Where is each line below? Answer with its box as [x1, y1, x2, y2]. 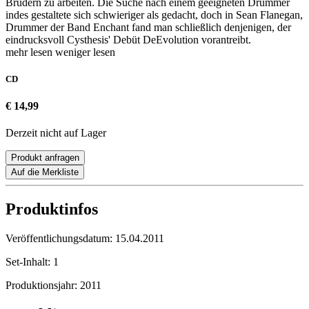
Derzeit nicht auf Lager [6, 127, 106, 139]
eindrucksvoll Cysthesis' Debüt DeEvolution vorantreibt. [6, 33, 251, 46]
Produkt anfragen [11, 152, 79, 163]
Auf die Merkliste [11, 167, 79, 178]
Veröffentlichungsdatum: [6, 232, 115, 245]
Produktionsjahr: [6, 279, 80, 292]
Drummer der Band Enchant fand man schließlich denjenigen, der [6, 21, 291, 33]
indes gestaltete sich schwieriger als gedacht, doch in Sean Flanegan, [6, 8, 303, 21]
